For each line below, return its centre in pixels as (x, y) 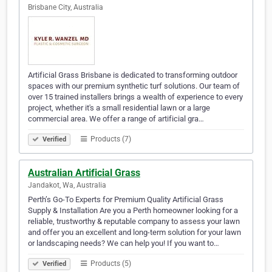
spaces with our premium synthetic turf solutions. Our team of (134, 86)
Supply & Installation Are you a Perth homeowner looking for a (133, 211)
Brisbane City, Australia (66, 8)
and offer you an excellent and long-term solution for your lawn (134, 233)
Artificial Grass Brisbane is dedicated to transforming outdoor (133, 75)
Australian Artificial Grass (84, 173)
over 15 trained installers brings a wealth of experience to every (135, 97)
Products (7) (110, 139)
